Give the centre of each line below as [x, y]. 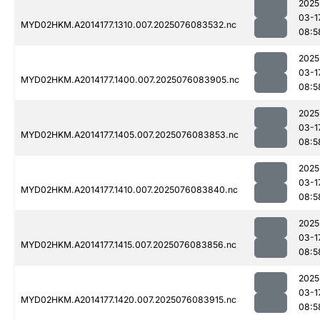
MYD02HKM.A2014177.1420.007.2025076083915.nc [129, 300]
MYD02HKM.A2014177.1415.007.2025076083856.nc [129, 245]
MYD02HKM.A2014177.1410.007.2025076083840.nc [129, 190]
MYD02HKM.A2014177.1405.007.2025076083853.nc [130, 135]
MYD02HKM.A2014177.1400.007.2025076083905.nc [130, 80]
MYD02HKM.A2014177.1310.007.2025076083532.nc [129, 25]
